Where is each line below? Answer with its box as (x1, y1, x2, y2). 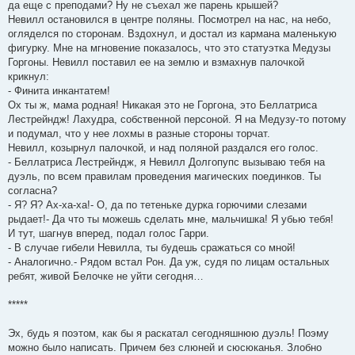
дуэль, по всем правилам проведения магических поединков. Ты (8, 170, 321, 182)
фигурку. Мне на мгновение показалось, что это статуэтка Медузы (8, 41, 330, 54)
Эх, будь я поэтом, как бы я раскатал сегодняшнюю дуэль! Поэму (8, 326, 329, 339)
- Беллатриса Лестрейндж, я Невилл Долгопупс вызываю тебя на (8, 155, 325, 168)
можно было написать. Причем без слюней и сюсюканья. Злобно (8, 341, 322, 353)
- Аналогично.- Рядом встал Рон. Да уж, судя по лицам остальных (8, 255, 330, 268)
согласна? (8, 184, 57, 197)
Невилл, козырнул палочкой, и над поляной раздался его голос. (8, 141, 319, 154)
